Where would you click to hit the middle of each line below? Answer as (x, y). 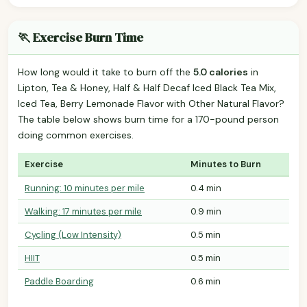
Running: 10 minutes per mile (85, 188)
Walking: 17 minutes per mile (83, 211)
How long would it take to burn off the (106, 72)
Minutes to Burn (226, 164)
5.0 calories (221, 72)
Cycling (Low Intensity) (73, 234)
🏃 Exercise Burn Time (81, 37)
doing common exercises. (76, 135)
